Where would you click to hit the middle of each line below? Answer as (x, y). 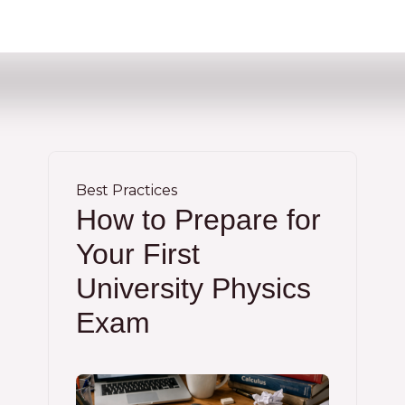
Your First (138, 254)
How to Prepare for (198, 220)
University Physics (193, 288)
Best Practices (127, 190)
